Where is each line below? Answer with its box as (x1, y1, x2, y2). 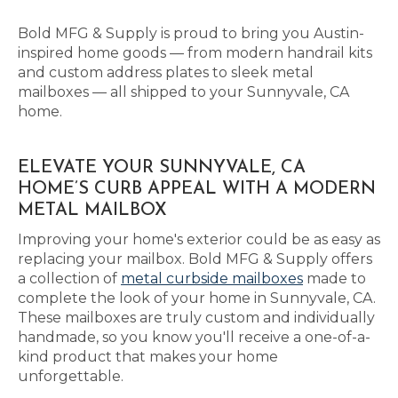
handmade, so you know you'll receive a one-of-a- (18, 329, 370, 346)
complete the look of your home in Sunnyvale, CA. (18, 290, 376, 306)
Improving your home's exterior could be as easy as (18, 231, 380, 248)
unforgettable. (18, 368, 123, 385)
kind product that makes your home (18, 348, 278, 365)
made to (303, 270, 366, 287)
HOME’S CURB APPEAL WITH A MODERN (18, 180, 376, 198)
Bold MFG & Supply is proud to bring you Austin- (18, 25, 364, 42)
